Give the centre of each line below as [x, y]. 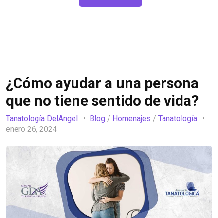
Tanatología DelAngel [42, 118]
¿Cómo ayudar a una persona [102, 83]
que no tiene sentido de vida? [102, 101]
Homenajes [132, 118]
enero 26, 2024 [32, 129]
